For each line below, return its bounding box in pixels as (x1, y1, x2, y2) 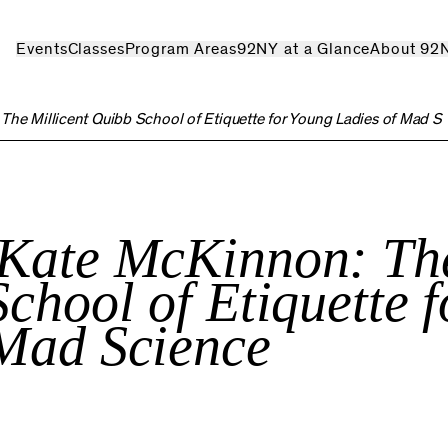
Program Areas (124, 41, 237, 57)
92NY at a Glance (236, 41, 371, 57)
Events (16, 41, 68, 57)
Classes (67, 41, 125, 57)
